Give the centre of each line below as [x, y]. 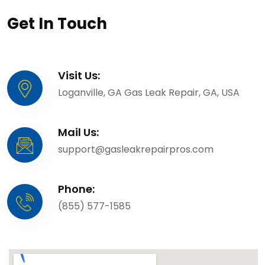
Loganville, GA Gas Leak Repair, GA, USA [149, 93]
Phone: [76, 189]
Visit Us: [79, 75]
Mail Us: [78, 132]
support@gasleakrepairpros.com [136, 149]
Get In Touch [57, 24]
